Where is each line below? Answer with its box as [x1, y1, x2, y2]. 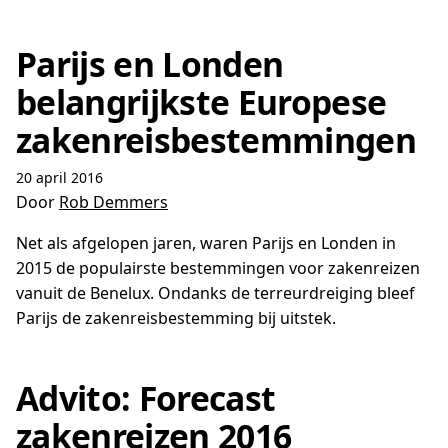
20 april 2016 [16, 168, 103, 187]
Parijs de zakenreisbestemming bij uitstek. [16, 307, 336, 329]
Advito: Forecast [16, 375, 276, 421]
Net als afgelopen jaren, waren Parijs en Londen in [16, 232, 396, 254]
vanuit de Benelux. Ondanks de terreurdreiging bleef [16, 282, 415, 304]
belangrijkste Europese [16, 79, 387, 125]
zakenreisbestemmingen [16, 117, 416, 163]
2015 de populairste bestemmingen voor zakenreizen [16, 257, 420, 279]
